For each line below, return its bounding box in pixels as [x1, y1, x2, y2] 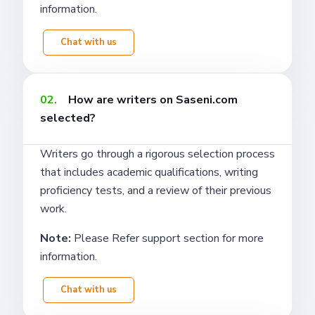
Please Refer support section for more [74, 230, 264, 246]
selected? [40, 110, 96, 126]
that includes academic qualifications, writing [40, 164, 258, 180]
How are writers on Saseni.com [68, 91, 238, 108]
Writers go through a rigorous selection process [40, 146, 275, 162]
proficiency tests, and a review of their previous [40, 182, 271, 198]
